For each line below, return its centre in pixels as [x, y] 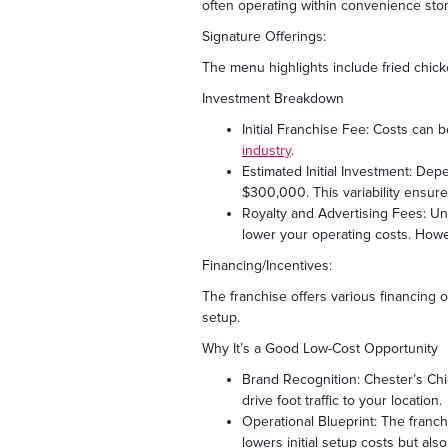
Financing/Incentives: [269, 266]
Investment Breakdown [273, 99]
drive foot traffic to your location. [342, 401]
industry [266, 151]
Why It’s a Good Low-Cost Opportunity [320, 349]
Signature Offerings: [266, 37]
